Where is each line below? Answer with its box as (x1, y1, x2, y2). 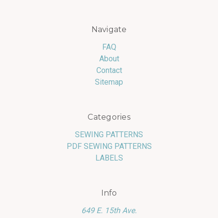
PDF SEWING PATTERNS (66, 141, 152, 151)
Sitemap (95, 77, 123, 87)
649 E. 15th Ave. (81, 205, 137, 215)
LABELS (95, 153, 123, 163)
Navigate (91, 24, 127, 34)
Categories (88, 112, 130, 122)
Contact (96, 65, 122, 75)
